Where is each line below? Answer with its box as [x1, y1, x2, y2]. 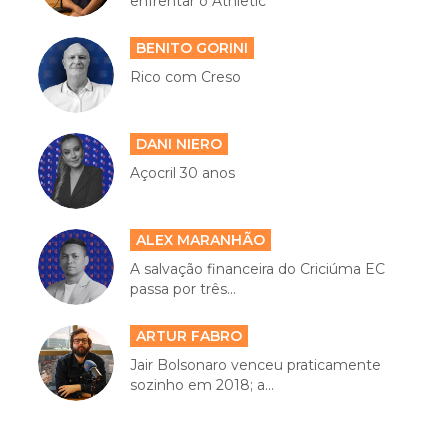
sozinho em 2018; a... [129, 376, 274, 394]
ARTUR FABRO [135, 327, 242, 345]
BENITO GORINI [135, 39, 248, 57]
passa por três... [129, 280, 236, 298]
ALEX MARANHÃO [135, 231, 265, 249]
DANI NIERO [135, 135, 222, 153]
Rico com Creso [129, 68, 241, 86]
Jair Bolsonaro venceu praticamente [129, 356, 381, 374]
